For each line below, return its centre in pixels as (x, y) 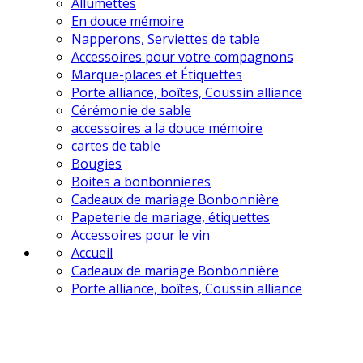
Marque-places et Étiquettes (157, 75)
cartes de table (116, 146)
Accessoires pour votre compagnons (182, 57)
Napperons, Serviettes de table (166, 39)
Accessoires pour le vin (141, 235)
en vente (33, 319)
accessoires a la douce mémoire (167, 128)
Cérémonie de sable (131, 110)
